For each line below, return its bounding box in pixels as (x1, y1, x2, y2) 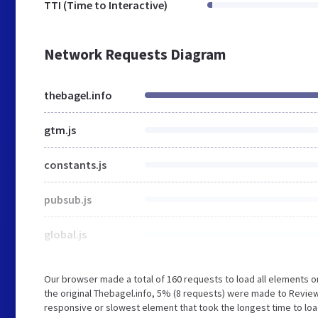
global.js (44, 227, 87, 241)
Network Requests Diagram (44, 45, 226, 64)
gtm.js (44, 123, 76, 137)
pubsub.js (44, 192, 92, 207)
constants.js (44, 158, 106, 172)
